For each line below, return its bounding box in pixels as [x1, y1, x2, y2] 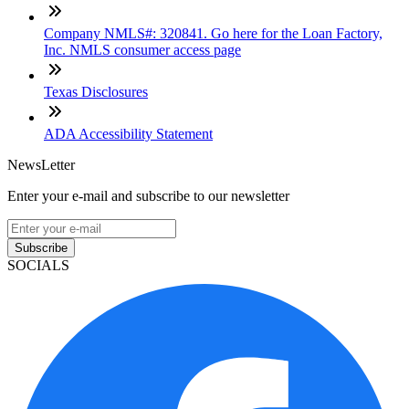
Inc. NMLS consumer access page [44, 41, 241, 58]
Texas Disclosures [44, 83, 148, 100]
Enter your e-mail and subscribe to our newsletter [7, 187, 289, 204]
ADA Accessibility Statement [44, 125, 213, 142]
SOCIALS [7, 257, 69, 273]
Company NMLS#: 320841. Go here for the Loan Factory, [44, 25, 383, 41]
